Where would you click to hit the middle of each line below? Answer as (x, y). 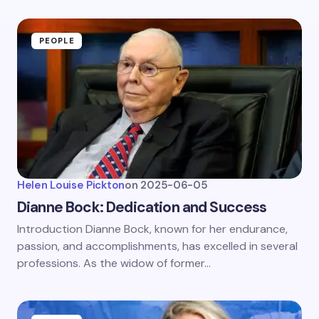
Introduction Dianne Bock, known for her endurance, (152, 229)
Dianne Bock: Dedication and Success (142, 207)
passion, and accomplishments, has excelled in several (157, 246)
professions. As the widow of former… (114, 263)
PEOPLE (57, 41)
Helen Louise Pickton (71, 185)
